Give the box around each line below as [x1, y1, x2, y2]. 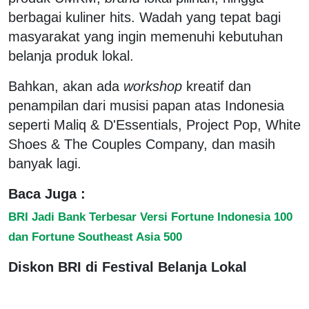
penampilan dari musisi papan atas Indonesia [8, 97, 284, 113]
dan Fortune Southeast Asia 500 [8, 229, 182, 243]
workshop [123, 78, 182, 94]
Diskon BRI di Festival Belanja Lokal [8, 259, 247, 275]
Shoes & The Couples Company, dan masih [8, 136, 275, 152]
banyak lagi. [8, 155, 81, 171]
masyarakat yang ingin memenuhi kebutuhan [8, 28, 283, 44]
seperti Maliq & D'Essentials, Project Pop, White [8, 117, 301, 132]
